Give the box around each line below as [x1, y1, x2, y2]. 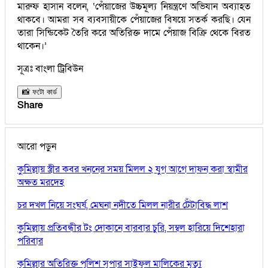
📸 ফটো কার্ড [22, 87, 57, 96]
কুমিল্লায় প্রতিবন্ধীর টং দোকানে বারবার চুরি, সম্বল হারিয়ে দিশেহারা [17, 221, 245, 234]
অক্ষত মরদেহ [17, 175, 64, 189]
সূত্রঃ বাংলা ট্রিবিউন [17, 62, 83, 75]
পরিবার [17, 234, 43, 248]
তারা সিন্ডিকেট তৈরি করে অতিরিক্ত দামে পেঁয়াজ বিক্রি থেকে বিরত [17, 26, 251, 39]
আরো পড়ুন [17, 139, 56, 153]
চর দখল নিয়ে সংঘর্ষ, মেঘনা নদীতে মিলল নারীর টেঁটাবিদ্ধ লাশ [17, 198, 228, 212]
